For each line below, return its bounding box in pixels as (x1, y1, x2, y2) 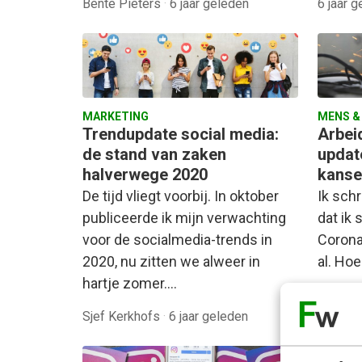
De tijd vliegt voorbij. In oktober (82, 187, 279, 204)
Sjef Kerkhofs (82, 308, 163, 324)
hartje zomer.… (82, 274, 177, 292)
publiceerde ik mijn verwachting (82, 208, 286, 226)
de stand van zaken (82, 144, 226, 164)
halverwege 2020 (82, 164, 208, 184)
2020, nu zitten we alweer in (82, 252, 260, 270)
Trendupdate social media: (82, 124, 279, 144)
